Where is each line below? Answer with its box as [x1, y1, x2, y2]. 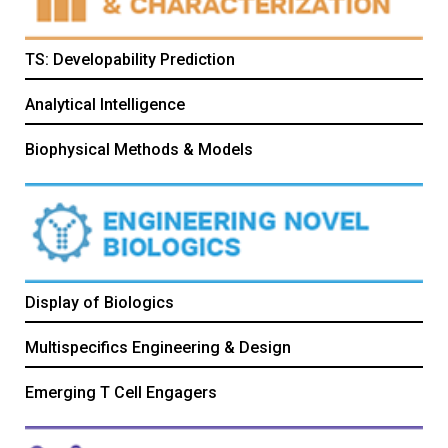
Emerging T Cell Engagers [25, 382, 217, 402]
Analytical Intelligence [25, 94, 185, 114]
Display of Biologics [25, 292, 174, 312]
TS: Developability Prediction [25, 49, 235, 69]
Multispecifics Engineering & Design [25, 337, 291, 357]
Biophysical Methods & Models [25, 139, 253, 159]
